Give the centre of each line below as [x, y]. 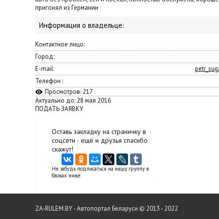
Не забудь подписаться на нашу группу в [100, 169]
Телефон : [49, 81]
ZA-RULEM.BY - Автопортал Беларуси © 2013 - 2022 [107, 208]
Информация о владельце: [82, 25]
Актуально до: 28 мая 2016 [73, 100]
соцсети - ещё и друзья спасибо [100, 140]
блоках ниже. [67, 175]
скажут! [63, 149]
